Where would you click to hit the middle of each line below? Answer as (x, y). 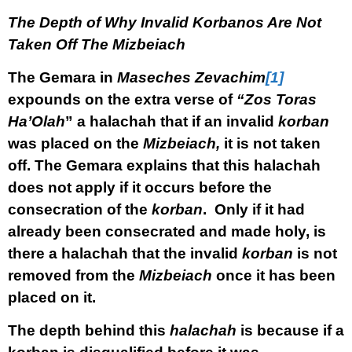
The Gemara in (62, 77)
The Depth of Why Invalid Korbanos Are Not (165, 22)
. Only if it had (254, 209)
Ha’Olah (37, 121)
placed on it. (52, 297)
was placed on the (75, 143)
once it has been (274, 275)
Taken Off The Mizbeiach (97, 44)
